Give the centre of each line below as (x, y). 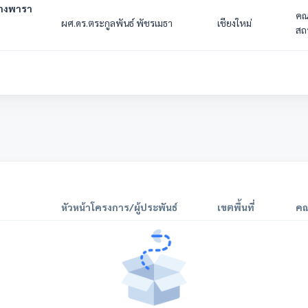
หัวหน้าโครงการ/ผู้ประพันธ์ (119, 207)
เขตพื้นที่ (236, 207)
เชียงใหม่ (234, 23)
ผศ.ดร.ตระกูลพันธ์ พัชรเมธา (117, 23)
